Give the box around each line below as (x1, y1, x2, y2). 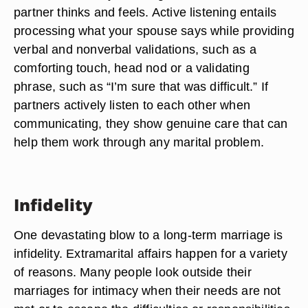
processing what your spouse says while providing (14, 23, 294, 38)
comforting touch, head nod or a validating (14, 60, 250, 75)
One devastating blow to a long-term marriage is (14, 228, 283, 242)
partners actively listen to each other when (14, 98, 250, 112)
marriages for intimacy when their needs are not (14, 283, 281, 298)
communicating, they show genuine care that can (14, 116, 288, 131)
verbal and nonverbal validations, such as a (14, 42, 256, 56)
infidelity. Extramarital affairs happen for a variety (14, 246, 287, 261)
